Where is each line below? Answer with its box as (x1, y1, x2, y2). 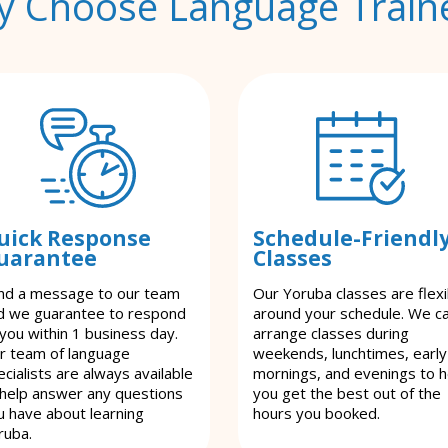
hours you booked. (253, 403, 380, 423)
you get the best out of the (253, 383, 441, 403)
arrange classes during (253, 323, 409, 343)
